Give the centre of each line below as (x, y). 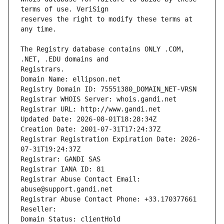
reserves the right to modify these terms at (106, 19)
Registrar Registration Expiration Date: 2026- (110, 139)
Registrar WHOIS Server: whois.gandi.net (98, 99)
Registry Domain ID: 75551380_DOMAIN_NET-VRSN (108, 89)
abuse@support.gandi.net (66, 189)
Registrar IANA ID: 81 (62, 169)
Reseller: (40, 209)
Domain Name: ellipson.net (70, 79)
